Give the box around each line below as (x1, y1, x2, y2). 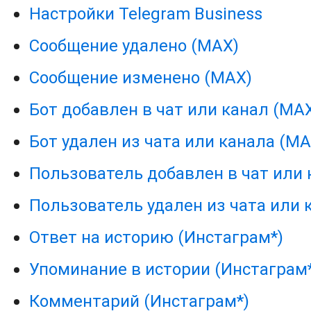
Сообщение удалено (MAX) (29, 35, 239, 56)
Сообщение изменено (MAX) (29, 67, 253, 88)
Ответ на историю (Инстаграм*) (29, 227, 284, 248)
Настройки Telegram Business (29, 3, 263, 24)
